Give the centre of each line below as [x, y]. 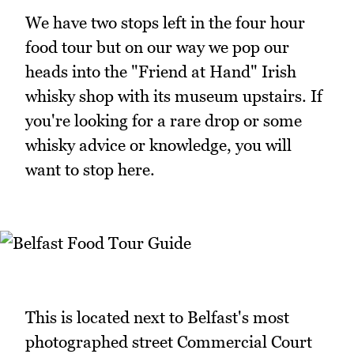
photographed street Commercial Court [169, 341]
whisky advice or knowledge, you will [158, 145]
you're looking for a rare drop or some [164, 120]
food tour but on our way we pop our [157, 47]
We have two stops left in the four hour [165, 22]
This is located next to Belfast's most [157, 317]
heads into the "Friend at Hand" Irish [161, 71]
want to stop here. [90, 169]
